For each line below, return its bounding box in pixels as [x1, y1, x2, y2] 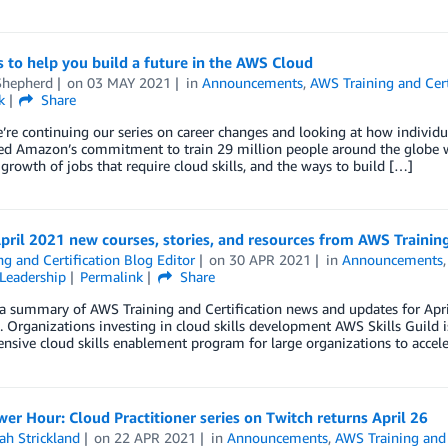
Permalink [80, 268, 144, 286]
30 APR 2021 [229, 251, 312, 269]
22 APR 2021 [114, 428, 197, 446]
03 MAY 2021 [87, 74, 172, 91]
